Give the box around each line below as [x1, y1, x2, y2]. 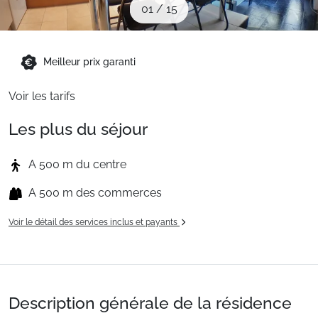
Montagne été [11, 55, 84, 70]
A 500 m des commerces [28, 186, 162, 199]
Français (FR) [31, 108, 97, 122]
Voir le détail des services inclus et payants [9, 217, 180, 227]
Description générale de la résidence [9, 293, 292, 312]
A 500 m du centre [28, 158, 126, 171]
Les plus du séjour [9, 119, 148, 138]
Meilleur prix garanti [43, 56, 136, 67]
